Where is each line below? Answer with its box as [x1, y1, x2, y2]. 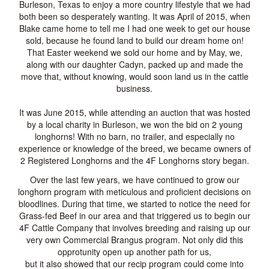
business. [116, 82, 153, 94]
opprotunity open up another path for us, [58, 246, 211, 258]
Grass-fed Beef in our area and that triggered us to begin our [19, 210, 250, 222]
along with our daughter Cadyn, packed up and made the [26, 58, 243, 70]
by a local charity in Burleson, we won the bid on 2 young [26, 118, 243, 130]
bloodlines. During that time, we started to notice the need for [19, 198, 250, 210]
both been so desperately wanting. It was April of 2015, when [19, 10, 250, 22]
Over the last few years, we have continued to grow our [29, 174, 240, 186]
